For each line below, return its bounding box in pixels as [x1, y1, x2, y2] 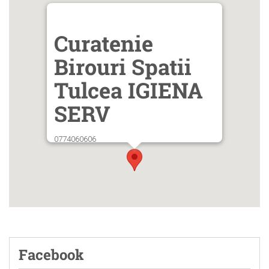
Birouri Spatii [54, 52, 192, 81]
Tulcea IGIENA [54, 75, 203, 104]
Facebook [19, 244, 84, 264]
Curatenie [54, 28, 153, 58]
